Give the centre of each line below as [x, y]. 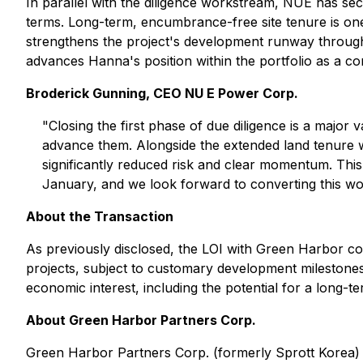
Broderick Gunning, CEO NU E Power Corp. [162, 93]
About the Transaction [100, 216]
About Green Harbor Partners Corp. [141, 320]
